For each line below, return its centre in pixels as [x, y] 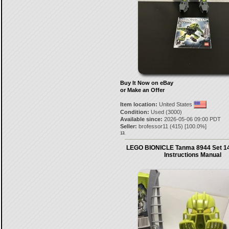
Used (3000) [165, 112]
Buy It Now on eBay [146, 83]
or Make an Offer [142, 90]
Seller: [128, 126]
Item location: [139, 104]
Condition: [134, 112]
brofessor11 [153, 126]
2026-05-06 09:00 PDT [191, 119]
